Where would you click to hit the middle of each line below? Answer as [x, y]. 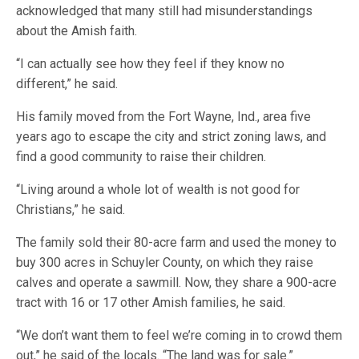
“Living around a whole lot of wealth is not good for [158, 190]
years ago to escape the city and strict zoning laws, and [171, 137]
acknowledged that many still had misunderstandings [165, 11]
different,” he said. [67, 84]
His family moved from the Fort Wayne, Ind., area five [164, 117]
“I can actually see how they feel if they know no [151, 64]
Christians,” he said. [71, 210]
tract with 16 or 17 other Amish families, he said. [151, 303]
